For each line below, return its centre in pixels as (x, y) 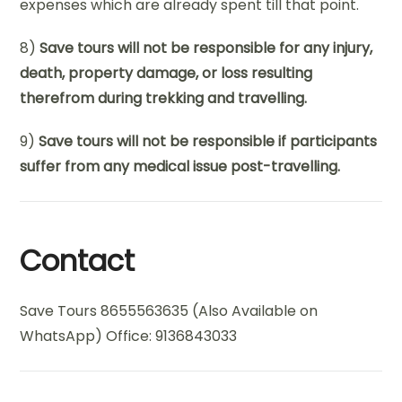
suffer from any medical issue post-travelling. (180, 166)
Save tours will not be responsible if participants (208, 141)
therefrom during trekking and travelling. (164, 98)
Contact (78, 260)
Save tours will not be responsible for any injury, (206, 48)
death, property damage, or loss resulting (166, 73)
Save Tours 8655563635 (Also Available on (169, 310)
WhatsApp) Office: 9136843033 (129, 336)
